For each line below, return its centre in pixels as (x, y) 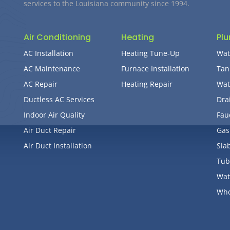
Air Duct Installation (58, 145)
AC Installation (49, 53)
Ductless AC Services (59, 99)
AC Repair (41, 84)
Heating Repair (147, 84)
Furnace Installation (156, 68)
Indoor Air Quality (54, 114)
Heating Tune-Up (151, 53)
